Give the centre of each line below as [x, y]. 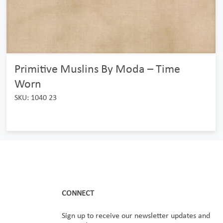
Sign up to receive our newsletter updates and [136, 215]
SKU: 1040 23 [35, 97]
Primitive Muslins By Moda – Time [97, 68]
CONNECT [78, 193]
